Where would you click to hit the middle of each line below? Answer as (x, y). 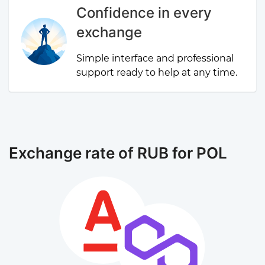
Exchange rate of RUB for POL (118, 153)
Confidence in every (144, 13)
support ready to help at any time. (157, 72)
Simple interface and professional (155, 58)
